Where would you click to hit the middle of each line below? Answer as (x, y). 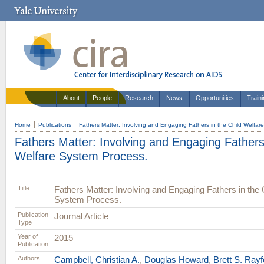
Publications (55, 124)
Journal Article (81, 216)
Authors (29, 258)
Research (139, 98)
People (102, 98)
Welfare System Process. (81, 156)
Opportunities (215, 98)
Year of (28, 236)
